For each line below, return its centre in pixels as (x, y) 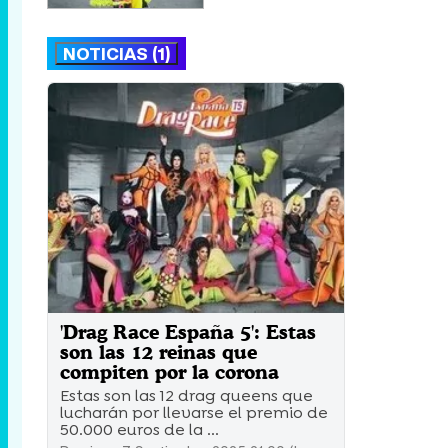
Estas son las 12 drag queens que (186, 396)
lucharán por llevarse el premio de (194, 413)
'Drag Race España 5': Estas (188, 332)
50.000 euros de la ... (139, 430)
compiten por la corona (169, 372)
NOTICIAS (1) (116, 53)
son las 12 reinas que (158, 352)
